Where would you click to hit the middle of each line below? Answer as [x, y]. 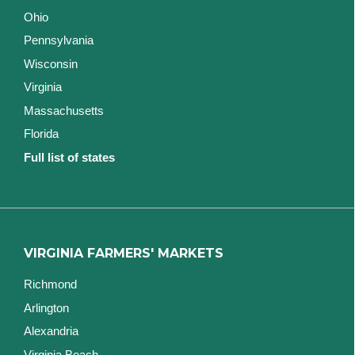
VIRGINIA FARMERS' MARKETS [124, 254]
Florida [41, 134]
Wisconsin [51, 63]
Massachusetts [64, 110]
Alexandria [51, 331]
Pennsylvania [59, 40]
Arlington [46, 307]
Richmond [50, 284]
